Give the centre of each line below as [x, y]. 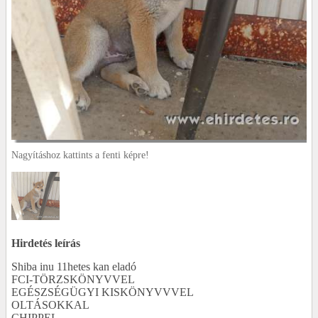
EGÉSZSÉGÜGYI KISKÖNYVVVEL [103, 292]
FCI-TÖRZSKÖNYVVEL [73, 279]
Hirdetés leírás [46, 243]
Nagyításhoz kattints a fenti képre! [80, 155]
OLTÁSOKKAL [50, 305]
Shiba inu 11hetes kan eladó [74, 266]
